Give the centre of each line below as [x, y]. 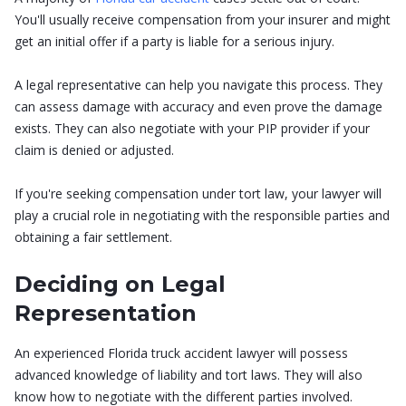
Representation [106, 313]
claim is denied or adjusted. [94, 150]
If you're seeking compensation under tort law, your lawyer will [198, 193]
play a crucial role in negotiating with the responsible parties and [202, 215]
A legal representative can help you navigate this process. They [198, 84]
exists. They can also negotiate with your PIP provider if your [192, 128]
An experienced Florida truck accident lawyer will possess [181, 353]
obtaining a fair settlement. [93, 237]
